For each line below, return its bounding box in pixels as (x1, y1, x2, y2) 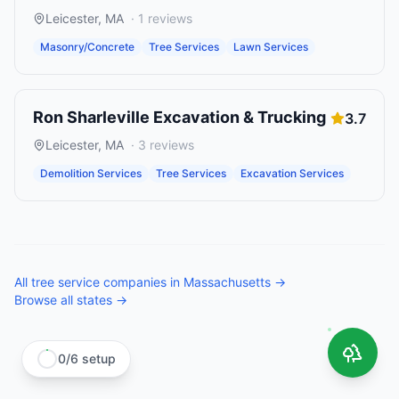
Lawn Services (233, 40, 308, 53)
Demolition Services (40, 167, 142, 180)
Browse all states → (14, 292, 127, 307)
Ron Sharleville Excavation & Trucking (33, 108, 326, 126)
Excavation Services (240, 167, 344, 180)
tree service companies (31, 274, 167, 289)
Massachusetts (183, 274, 271, 289)
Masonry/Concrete (40, 40, 134, 53)
